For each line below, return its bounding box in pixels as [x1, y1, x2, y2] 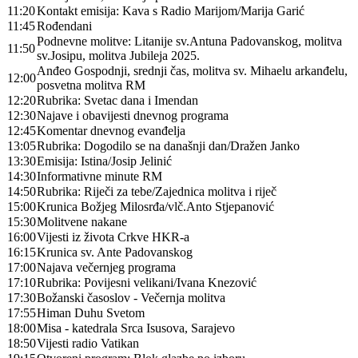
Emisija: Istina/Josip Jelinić [37, 154, 172, 168]
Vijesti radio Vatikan [37, 336, 139, 350]
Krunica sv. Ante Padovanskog [37, 245, 193, 259]
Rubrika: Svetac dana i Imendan [37, 93, 198, 107]
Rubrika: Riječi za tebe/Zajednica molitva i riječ [37, 185, 276, 198]
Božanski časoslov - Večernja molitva [37, 291, 225, 304]
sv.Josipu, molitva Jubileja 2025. [37, 49, 200, 62]
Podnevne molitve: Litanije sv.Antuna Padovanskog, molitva [37, 34, 342, 48]
